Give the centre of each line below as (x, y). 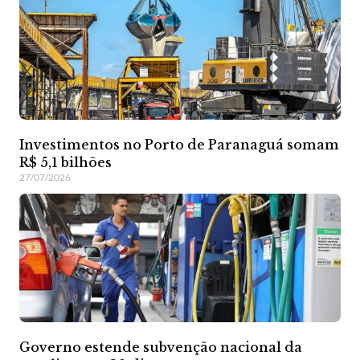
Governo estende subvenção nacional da (161, 347)
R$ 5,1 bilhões (65, 162)
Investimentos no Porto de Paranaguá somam (179, 144)
